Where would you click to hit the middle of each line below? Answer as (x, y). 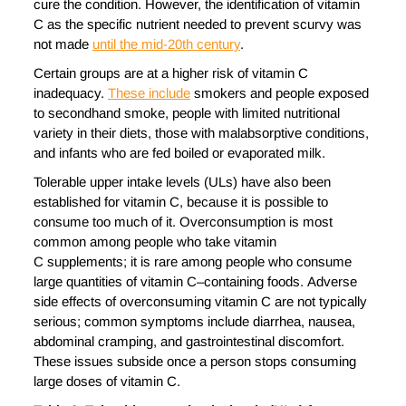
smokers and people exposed (280, 93)
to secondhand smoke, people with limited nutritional (187, 113)
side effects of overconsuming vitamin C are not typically (200, 302)
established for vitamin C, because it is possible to (181, 202)
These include (149, 93)
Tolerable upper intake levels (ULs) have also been (182, 182)
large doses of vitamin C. (107, 382)
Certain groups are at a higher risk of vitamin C (171, 73)
